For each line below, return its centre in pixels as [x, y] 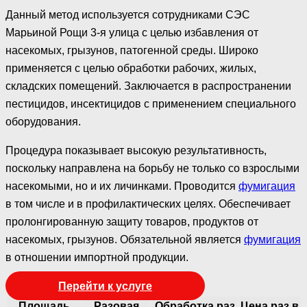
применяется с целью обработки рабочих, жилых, [131, 68]
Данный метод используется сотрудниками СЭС [128, 14]
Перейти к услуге [105, 286]
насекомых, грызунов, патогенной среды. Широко [132, 50]
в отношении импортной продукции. [97, 257]
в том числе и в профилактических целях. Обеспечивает [148, 204]
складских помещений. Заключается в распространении [148, 86]
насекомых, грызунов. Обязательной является [125, 239]
